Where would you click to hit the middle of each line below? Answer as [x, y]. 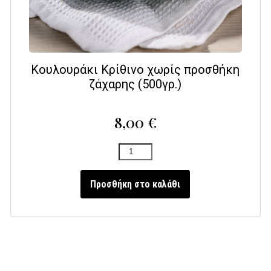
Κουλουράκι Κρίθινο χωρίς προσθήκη [135, 70]
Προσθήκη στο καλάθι [135, 184]
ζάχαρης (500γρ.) [135, 84]
